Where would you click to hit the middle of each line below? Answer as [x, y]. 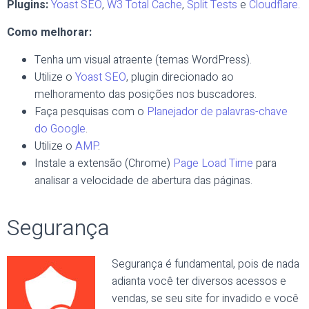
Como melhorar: [49, 32]
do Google [60, 129]
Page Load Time [213, 163]
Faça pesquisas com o [91, 112]
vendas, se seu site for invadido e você [205, 299]
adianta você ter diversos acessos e [199, 281]
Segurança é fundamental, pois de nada [206, 264]
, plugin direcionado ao [180, 77]
